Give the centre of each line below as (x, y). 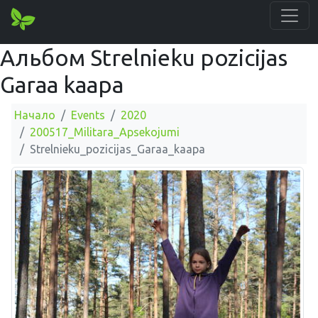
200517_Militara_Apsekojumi (105, 132)
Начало (35, 115)
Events (88, 115)
